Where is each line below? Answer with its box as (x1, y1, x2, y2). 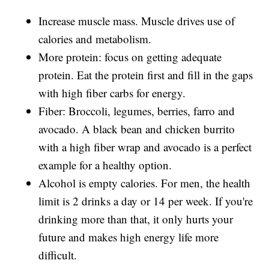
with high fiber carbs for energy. (38, 85, 186, 101)
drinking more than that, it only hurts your (38, 211, 234, 227)
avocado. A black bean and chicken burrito (38, 121, 235, 137)
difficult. (38, 247, 77, 263)
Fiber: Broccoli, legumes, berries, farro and (38, 103, 235, 119)
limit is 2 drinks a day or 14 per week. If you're (38, 193, 253, 209)
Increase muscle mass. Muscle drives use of (38, 13, 235, 29)
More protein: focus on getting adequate (38, 49, 222, 65)
